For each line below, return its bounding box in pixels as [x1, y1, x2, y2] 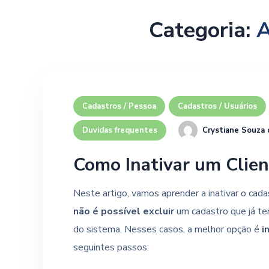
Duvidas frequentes [82, 125, 157, 136]
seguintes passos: [73, 241, 149, 254]
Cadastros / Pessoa [82, 101, 156, 112]
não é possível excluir [73, 205, 174, 218]
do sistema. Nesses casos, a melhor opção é [73, 223, 262, 236]
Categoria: [149, 16, 256, 45]
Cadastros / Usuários [178, 101, 257, 112]
